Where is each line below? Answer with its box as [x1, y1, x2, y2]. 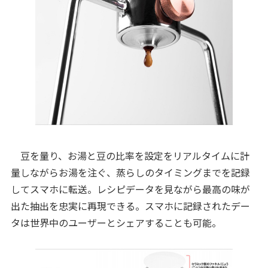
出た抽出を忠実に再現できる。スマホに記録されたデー [10, 198, 250, 213]
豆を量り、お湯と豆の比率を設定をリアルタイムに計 [10, 148, 249, 163]
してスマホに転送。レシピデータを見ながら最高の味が [10, 181, 250, 196]
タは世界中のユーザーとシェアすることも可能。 [10, 215, 221, 230]
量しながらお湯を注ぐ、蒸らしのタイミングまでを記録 [10, 165, 250, 179]
